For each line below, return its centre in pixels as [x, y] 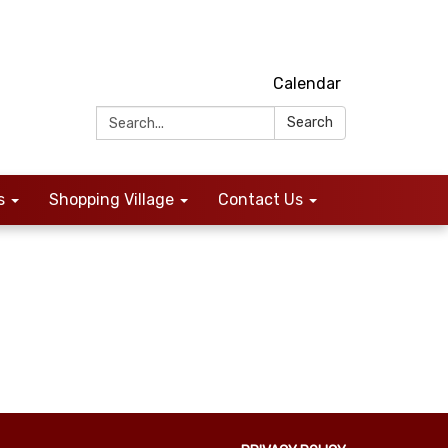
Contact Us [260, 199]
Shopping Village [111, 199]
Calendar [307, 83]
